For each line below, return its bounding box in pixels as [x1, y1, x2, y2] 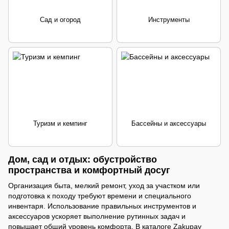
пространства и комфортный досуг [8, 165, 170, 176]
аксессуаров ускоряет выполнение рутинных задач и [8, 212, 186, 220]
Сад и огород [40, 16, 81, 24]
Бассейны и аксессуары [131, 120, 206, 128]
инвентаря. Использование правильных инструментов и [8, 201, 196, 210]
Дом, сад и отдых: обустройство [8, 154, 157, 165]
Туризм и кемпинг [33, 120, 87, 128]
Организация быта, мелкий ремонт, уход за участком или [8, 181, 200, 190]
